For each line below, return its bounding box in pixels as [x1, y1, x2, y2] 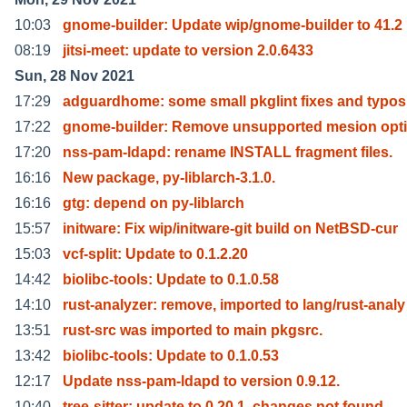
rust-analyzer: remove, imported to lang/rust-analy [63, 296, 405, 313]
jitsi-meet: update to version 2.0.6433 [63, 42, 313, 58]
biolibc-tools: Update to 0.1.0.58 [63, 271, 279, 287]
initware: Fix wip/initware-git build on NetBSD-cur [63, 220, 398, 236]
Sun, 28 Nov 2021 [15, 67, 134, 84]
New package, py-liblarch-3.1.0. [63, 169, 275, 185]
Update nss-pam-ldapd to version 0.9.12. [63, 372, 340, 389]
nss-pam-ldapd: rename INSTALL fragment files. [63, 144, 392, 160]
